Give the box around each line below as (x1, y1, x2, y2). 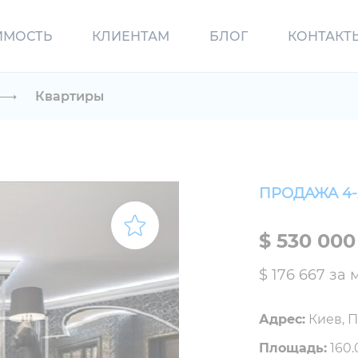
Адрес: (259, 312, 305, 327)
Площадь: (259, 340, 327, 356)
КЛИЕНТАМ (92, 28, 169, 44)
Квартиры (35, 89, 104, 104)
